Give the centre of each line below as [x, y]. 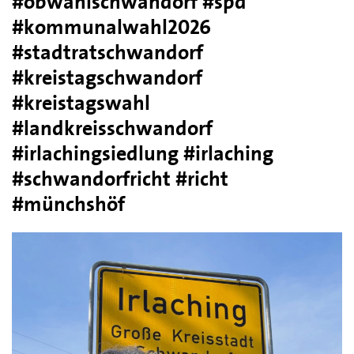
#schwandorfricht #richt [120, 178]
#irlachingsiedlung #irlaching [143, 153]
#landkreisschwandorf [112, 128]
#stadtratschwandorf [107, 52]
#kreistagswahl [81, 102]
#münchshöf [68, 203]
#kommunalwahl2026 [111, 26]
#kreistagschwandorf [107, 77]
